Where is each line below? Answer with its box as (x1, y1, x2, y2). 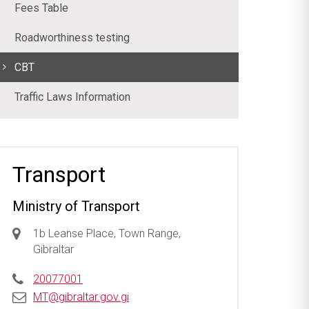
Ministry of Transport (12, 197, 140, 215)
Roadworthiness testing (14, 30, 130, 44)
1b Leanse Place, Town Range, (33, 226, 181, 240)
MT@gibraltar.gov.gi (33, 290, 129, 303)
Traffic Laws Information (14, 90, 130, 103)
